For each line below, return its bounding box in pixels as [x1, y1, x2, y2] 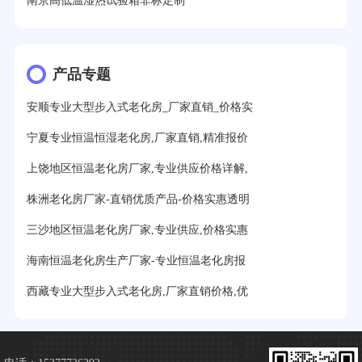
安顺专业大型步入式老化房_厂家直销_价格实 [26, 101, 253, 114]
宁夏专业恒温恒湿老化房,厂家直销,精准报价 [26, 132, 248, 145]
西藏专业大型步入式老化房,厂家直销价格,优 [26, 285, 248, 298]
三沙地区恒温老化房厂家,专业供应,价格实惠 [26, 224, 248, 237]
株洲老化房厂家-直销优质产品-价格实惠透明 [26, 193, 250, 206]
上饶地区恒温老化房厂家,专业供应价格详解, [26, 162, 248, 175]
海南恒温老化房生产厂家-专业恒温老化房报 [26, 255, 246, 267]
